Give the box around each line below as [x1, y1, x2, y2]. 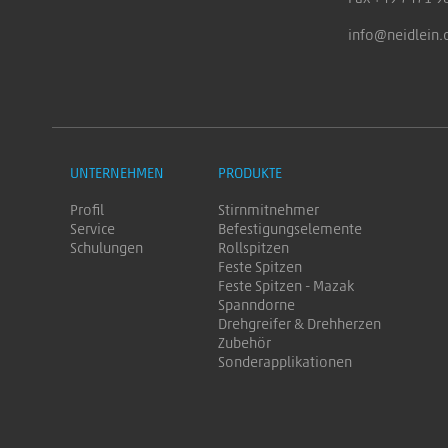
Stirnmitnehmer [218, 203, 319, 218]
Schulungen [70, 241, 143, 256]
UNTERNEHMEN [70, 166, 164, 181]
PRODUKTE [218, 166, 282, 181]
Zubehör [218, 336, 271, 351]
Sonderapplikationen [218, 355, 352, 370]
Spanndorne [218, 298, 295, 313]
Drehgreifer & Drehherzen [218, 317, 381, 332]
